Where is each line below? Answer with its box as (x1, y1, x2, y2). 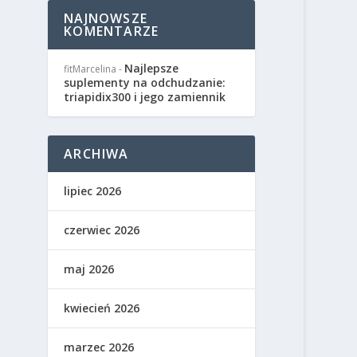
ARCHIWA (64, 145, 129, 163)
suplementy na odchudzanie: (64, 75, 226, 90)
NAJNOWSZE (64, 10, 147, 27)
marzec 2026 (64, 339, 135, 355)
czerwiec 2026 (64, 222, 140, 237)
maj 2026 (64, 261, 115, 277)
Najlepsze (124, 61, 179, 76)
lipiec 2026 (64, 183, 122, 198)
